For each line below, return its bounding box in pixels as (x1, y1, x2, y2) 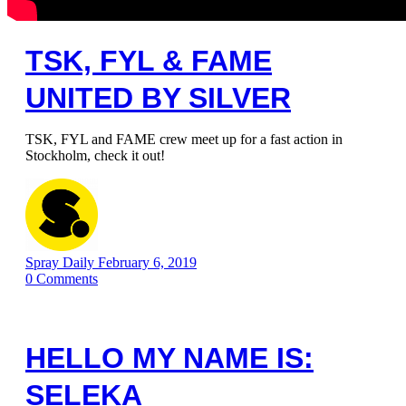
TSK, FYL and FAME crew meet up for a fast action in (25, 131, 343, 147)
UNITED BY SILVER (25, 82, 291, 114)
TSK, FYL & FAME (25, 44, 272, 77)
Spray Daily (25, 255, 98, 270)
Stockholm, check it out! (25, 148, 165, 163)
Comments (36, 271, 98, 286)
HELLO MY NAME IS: (25, 342, 314, 374)
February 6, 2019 (98, 255, 197, 270)
